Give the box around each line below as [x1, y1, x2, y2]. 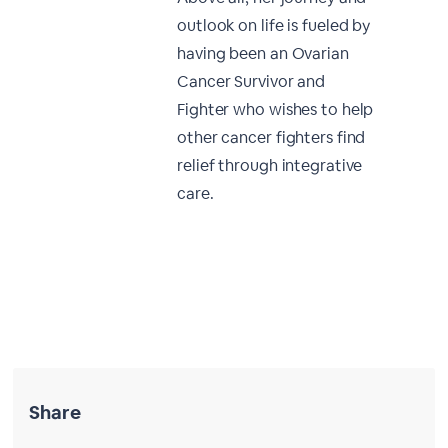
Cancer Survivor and [177, 71, 326, 92]
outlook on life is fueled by [177, 15, 371, 36]
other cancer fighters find [177, 127, 366, 148]
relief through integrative [177, 155, 363, 176]
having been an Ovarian [177, 43, 349, 64]
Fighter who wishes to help [177, 99, 374, 120]
